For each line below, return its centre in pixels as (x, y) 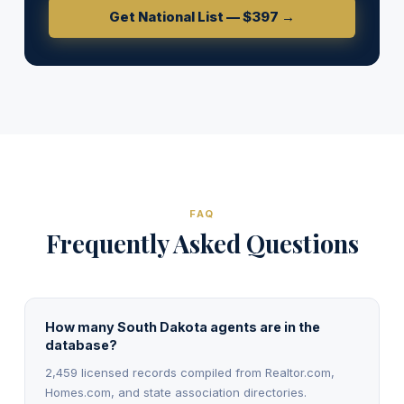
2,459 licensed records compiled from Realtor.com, (189, 372)
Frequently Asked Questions (202, 243)
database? (81, 345)
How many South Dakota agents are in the (182, 327)
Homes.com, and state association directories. (175, 392)
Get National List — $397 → (202, 17)
